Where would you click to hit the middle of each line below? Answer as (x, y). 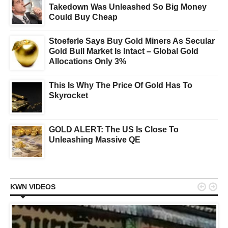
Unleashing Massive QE (95, 140)
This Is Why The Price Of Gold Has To (121, 85)
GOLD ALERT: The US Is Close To (114, 130)
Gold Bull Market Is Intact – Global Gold (124, 51)
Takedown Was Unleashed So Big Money (128, 7)
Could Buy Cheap (83, 17)
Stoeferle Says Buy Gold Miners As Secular (132, 41)
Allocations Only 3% (88, 62)
